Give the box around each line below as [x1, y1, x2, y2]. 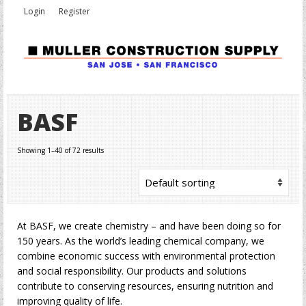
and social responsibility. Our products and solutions [17, 264, 247, 277]
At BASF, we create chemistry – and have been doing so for [17, 219, 281, 232]
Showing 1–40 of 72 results [17, 145, 104, 155]
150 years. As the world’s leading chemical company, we [17, 234, 264, 247]
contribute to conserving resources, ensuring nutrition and [17, 279, 273, 292]
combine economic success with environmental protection [17, 249, 275, 262]
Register [59, 5, 90, 17]
